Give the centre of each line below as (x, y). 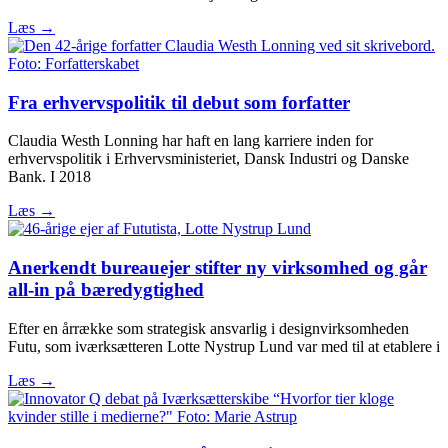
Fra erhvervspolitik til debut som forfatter (179, 102)
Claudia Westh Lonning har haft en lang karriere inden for (190, 141)
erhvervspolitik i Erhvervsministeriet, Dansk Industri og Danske (208, 159)
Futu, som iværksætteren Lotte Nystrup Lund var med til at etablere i (224, 346)
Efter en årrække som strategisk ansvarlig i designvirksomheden (208, 328)
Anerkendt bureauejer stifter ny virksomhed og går (217, 268)
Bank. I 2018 (49, 177)
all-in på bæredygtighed (106, 290)
